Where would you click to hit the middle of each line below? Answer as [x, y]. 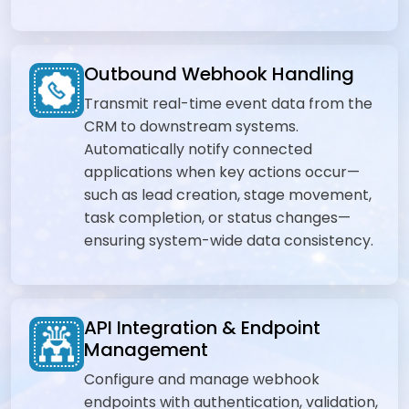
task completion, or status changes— [217, 218]
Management [146, 350]
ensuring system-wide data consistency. [229, 241]
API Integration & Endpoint [202, 328]
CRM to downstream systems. [191, 126]
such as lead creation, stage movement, [228, 195]
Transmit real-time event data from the [228, 104]
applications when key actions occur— [222, 172]
